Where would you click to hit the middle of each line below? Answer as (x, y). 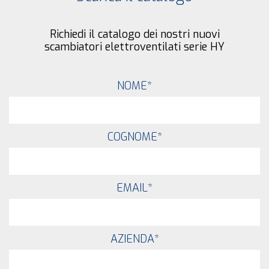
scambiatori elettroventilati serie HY (134, 47)
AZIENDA (132, 239)
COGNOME (132, 137)
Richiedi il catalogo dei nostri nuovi (134, 35)
